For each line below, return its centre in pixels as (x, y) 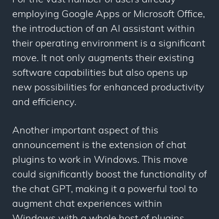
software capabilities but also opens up (100, 74)
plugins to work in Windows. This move (100, 161)
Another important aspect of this (85, 131)
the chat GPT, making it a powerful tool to (105, 190)
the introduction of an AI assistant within (104, 30)
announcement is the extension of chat (99, 146)
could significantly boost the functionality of (109, 175)
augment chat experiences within (87, 205)
